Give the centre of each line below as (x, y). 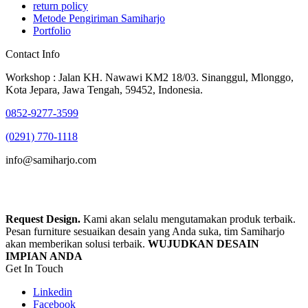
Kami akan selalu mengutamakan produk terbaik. (188, 219)
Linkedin (53, 291)
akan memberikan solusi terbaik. (77, 243)
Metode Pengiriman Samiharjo (99, 18)
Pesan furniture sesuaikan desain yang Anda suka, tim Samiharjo (145, 231)
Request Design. (43, 219)
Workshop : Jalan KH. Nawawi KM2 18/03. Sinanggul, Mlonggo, (150, 77)
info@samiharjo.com (51, 159)
